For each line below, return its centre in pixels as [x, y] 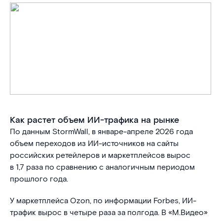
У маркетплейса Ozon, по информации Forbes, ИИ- [103, 201]
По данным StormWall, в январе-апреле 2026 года [101, 132]
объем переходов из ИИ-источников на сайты [94, 144]
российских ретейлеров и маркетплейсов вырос [100, 156]
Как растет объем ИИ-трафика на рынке [94, 120]
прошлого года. [39, 179]
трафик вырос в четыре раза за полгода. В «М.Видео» [109, 213]
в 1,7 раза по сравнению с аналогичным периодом [102, 167]
